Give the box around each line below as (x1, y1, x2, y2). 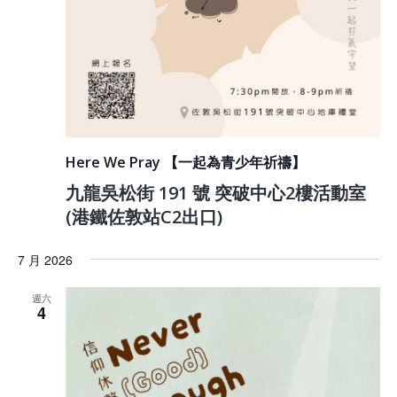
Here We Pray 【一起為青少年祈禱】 (65, 152, 306, 172)
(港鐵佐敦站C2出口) (65, 204, 222, 229)
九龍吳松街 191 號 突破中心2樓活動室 (65, 180, 366, 205)
